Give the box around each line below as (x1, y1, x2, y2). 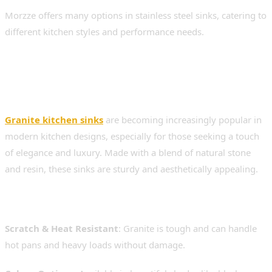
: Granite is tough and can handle (118, 222, 257, 235)
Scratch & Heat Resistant (5, 222, 118, 235)
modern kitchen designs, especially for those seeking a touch (5, 130, 259, 143)
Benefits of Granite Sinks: (5, 196, 188, 217)
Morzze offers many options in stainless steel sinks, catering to (5, 9, 267, 22)
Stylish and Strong (5, 83, 171, 108)
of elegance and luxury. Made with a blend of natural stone (5, 146, 251, 159)
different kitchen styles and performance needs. (5, 25, 204, 38)
